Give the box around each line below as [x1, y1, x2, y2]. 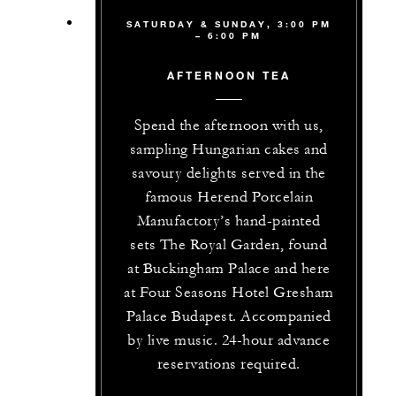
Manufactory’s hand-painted [136, 212, 321, 231]
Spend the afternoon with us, [133, 117, 324, 135]
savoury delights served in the [131, 164, 326, 183]
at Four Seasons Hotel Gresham [124, 284, 334, 302]
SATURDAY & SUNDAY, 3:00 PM [126, 19, 331, 31]
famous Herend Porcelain [144, 188, 314, 207]
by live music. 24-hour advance [127, 331, 331, 350]
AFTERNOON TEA [166, 68, 291, 83]
